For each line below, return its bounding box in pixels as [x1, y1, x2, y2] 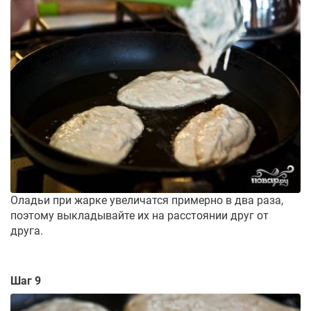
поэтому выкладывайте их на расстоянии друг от [10, 208, 269, 222]
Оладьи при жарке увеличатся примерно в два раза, [10, 193, 283, 207]
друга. [10, 224, 43, 237]
